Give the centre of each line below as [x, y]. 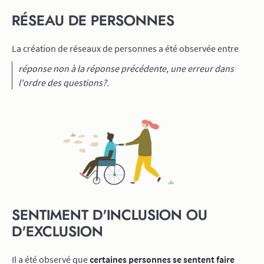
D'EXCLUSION [57, 232]
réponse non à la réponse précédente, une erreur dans [126, 68]
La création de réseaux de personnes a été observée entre [125, 48]
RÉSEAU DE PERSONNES [93, 21]
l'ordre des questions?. [64, 82]
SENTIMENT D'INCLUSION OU [110, 216]
